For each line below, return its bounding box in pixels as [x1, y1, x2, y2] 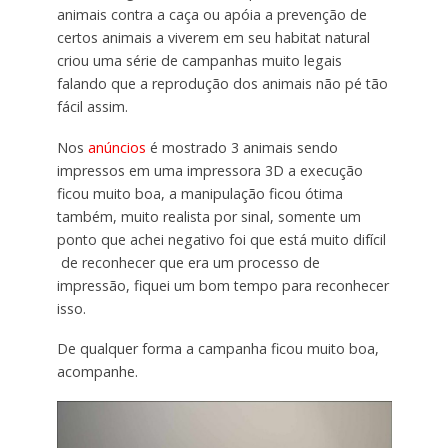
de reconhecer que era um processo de [56, 252, 320, 272]
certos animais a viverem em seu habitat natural [56, 27, 370, 47]
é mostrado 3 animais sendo [149, 137, 338, 157]
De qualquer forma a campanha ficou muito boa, [56, 339, 379, 359]
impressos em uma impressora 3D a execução [56, 160, 363, 180]
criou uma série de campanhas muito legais [56, 50, 342, 70]
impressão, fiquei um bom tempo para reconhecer [56, 275, 389, 295]
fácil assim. [56, 96, 128, 116]
